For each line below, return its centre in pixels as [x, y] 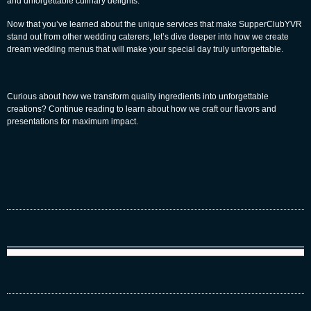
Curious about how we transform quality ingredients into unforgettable [138, 97]
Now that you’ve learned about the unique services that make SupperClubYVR [154, 25]
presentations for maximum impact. [73, 122]
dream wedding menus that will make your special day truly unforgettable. [145, 50]
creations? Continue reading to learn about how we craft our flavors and [142, 109]
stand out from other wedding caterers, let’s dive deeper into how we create [148, 37]
